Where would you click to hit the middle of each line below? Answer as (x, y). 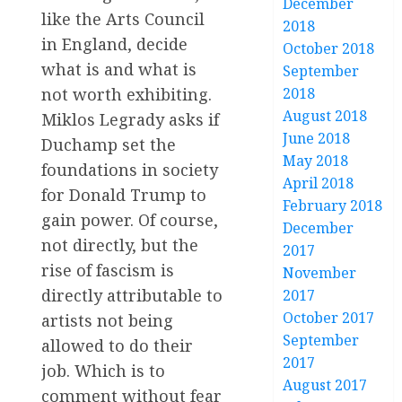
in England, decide (114, 44)
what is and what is (119, 69)
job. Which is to (103, 370)
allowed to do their (117, 345)
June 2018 (317, 138)
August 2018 (325, 116)
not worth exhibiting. (127, 94)
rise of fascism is (108, 270)
